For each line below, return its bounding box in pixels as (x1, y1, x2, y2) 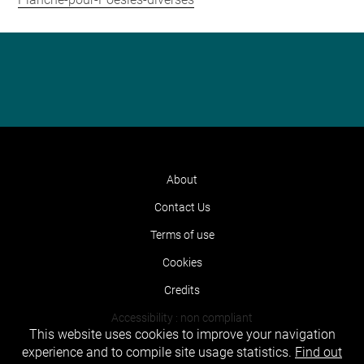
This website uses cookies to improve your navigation (28, 327, 336, 343)
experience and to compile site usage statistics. (22, 344, 295, 361)
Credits (164, 284, 200, 297)
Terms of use (149, 228, 214, 241)
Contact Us (154, 201, 210, 214)
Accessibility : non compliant (111, 311, 253, 324)
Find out (295, 344, 342, 361)
